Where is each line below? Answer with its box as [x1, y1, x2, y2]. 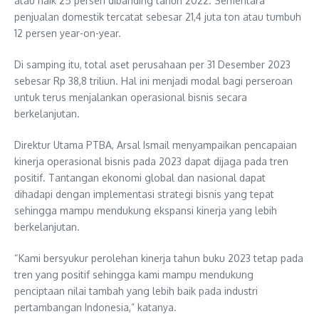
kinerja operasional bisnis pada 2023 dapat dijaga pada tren [14, 155, 288, 167]
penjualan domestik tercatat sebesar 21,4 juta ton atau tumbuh [14, 10, 301, 23]
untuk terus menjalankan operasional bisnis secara [14, 90, 247, 103]
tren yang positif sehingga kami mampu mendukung [14, 268, 253, 281]
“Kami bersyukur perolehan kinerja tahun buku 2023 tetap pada [14, 251, 303, 264]
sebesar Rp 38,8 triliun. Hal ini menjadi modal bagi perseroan [14, 74, 293, 87]
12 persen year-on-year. [14, 26, 121, 39]
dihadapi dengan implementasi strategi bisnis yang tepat [14, 187, 274, 200]
